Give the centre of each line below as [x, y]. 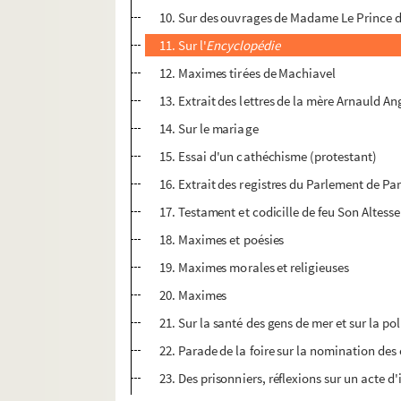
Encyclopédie [243, 46]
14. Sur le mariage [209, 129]
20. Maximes [193, 295]
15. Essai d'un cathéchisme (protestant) [268, 157]
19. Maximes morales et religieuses [254, 268]
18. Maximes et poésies [222, 240]
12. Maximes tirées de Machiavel [247, 73]
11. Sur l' [183, 46]
